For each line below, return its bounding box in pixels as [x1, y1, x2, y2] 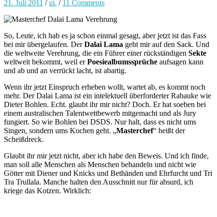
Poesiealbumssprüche [87, 57, 157, 66]
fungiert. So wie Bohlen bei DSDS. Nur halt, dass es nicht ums [4, 117, 196, 126]
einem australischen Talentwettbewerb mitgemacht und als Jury [4, 108, 196, 117]
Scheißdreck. [4, 135, 44, 143]
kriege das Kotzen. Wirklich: [4, 186, 91, 195]
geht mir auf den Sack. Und [123, 40, 209, 48]
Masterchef [116, 126, 153, 135]
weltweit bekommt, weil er [4, 57, 87, 66]
